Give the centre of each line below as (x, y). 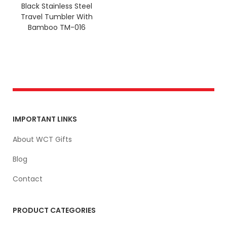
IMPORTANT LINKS (45, 119)
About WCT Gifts (42, 139)
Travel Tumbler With (57, 16)
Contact (28, 179)
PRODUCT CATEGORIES (54, 210)
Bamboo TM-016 (57, 27)
